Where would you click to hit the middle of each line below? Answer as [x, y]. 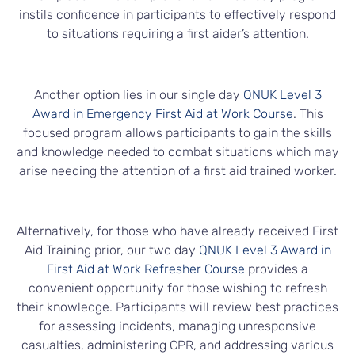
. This [308, 113]
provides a [277, 269]
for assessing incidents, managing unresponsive [177, 326]
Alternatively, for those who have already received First [177, 231]
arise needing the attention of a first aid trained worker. [177, 170]
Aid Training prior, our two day [111, 250]
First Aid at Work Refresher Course [146, 269]
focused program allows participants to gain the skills [177, 132]
